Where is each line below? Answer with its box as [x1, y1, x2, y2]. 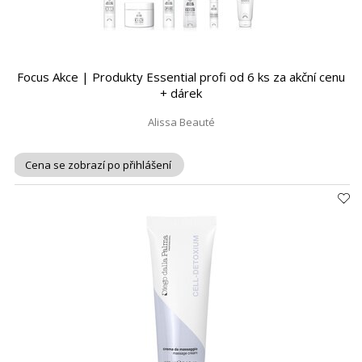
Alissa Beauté [147, 115, 215, 129]
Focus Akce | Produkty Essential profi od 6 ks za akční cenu [17, 69, 345, 85]
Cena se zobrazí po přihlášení [25, 158, 171, 172]
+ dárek [160, 85, 202, 101]
